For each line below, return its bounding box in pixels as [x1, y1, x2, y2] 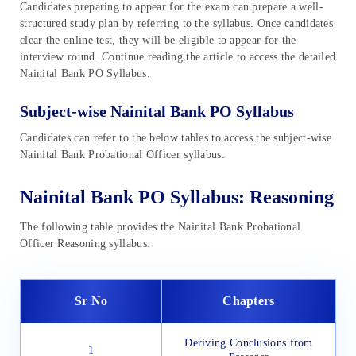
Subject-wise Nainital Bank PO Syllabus [20, 102, 294, 120]
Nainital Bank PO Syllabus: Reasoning [20, 187, 334, 208]
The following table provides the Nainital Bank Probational [20, 221, 301, 234]
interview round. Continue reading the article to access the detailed [20, 50, 336, 63]
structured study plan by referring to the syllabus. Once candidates [20, 17, 334, 29]
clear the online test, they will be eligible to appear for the [20, 33, 296, 46]
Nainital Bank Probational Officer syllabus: [20, 148, 225, 161]
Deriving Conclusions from [184, 337, 313, 350]
